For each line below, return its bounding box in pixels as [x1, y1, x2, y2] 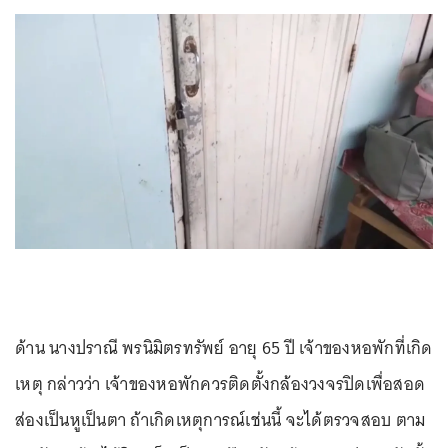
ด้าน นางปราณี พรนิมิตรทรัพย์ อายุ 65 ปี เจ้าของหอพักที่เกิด [15, 333, 433, 364]
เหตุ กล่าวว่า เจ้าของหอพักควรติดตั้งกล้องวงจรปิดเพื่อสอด [15, 369, 425, 400]
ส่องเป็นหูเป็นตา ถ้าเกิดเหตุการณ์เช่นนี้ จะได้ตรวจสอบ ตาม [15, 405, 426, 436]
